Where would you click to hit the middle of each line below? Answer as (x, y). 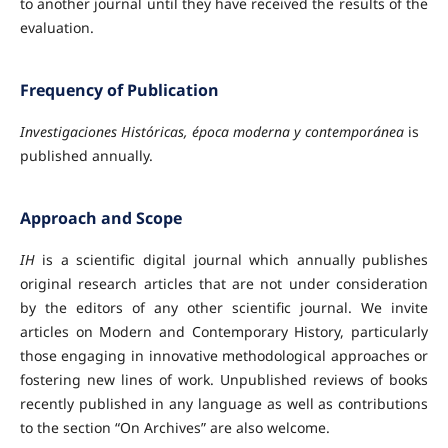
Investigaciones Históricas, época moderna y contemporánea (211, 132)
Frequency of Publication (119, 90)
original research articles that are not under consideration (224, 284)
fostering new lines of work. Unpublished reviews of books (224, 380)
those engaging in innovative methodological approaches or (224, 356)
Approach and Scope (100, 218)
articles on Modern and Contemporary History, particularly (224, 332)
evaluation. (56, 28)
